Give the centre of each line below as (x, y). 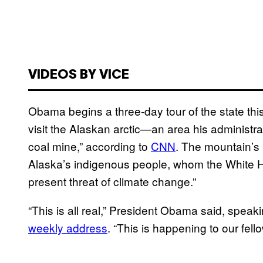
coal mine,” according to (90, 146)
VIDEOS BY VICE (79, 75)
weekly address (68, 227)
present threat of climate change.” (112, 181)
